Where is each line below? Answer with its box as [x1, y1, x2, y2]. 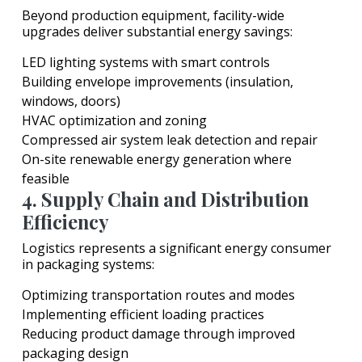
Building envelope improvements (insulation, [22, 73, 293, 91]
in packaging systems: [22, 255, 154, 274]
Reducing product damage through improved [22, 325, 295, 343]
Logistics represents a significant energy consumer [22, 239, 331, 258]
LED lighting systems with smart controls [22, 53, 270, 72]
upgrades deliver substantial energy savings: [22, 23, 293, 41]
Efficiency [22, 209, 109, 235]
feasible [22, 170, 69, 188]
